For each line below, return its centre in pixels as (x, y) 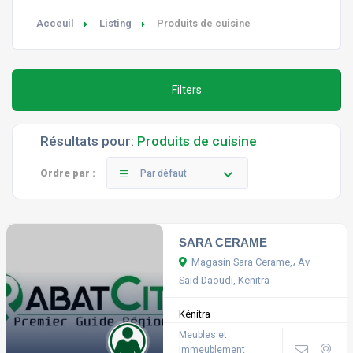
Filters (186, 90)
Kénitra (194, 314)
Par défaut (163, 173)
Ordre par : (68, 173)
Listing (115, 23)
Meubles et (203, 335)
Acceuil (55, 23)
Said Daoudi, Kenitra (224, 280)
